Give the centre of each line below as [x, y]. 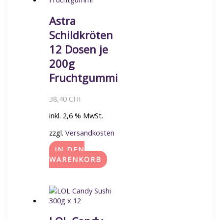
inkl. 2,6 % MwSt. [76, 116]
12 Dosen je [78, 49]
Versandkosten [90, 132]
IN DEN [69, 150]
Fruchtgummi [83, 78]
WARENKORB [75, 159]
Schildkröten [81, 35]
